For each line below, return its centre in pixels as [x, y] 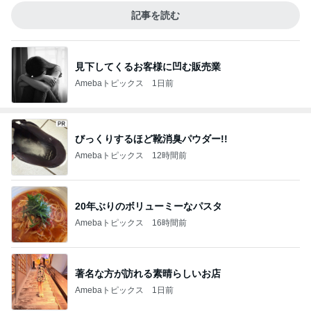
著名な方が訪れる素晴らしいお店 [148, 273]
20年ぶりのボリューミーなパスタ [149, 206]
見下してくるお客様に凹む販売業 [148, 66]
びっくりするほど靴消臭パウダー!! [151, 138]
